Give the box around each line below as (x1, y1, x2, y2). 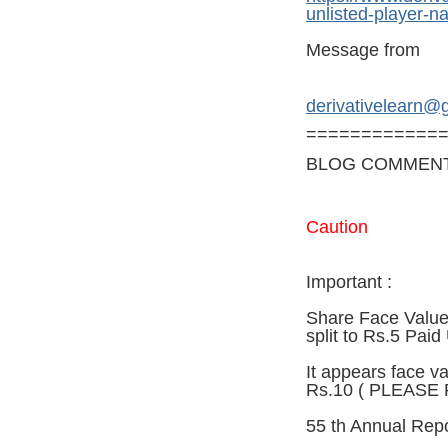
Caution (306, 216, 368, 237)
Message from (306, 40, 420, 61)
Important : (306, 272, 392, 293)
